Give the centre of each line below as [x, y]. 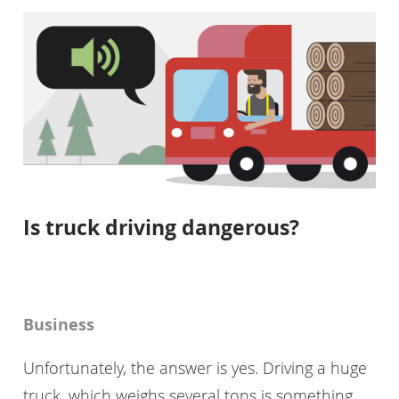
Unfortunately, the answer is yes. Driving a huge [195, 368]
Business [58, 325]
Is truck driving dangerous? [161, 228]
